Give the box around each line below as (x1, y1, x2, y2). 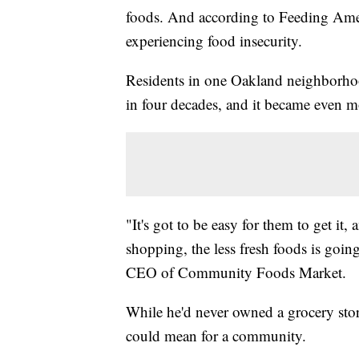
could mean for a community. (126, 325, 306, 346)
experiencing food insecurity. (126, 30, 302, 51)
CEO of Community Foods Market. (126, 262, 346, 283)
